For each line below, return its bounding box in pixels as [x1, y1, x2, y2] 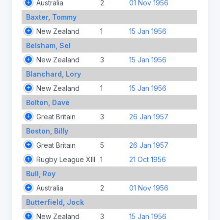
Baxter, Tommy [26, 12, 77, 21]
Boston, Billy [26, 126, 68, 135]
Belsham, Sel [26, 41, 71, 50]
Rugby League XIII [36, 155, 95, 164]
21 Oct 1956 [129, 155, 166, 164]
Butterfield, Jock [26, 197, 84, 206]
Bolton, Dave [26, 98, 70, 107]
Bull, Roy [26, 169, 55, 178]
